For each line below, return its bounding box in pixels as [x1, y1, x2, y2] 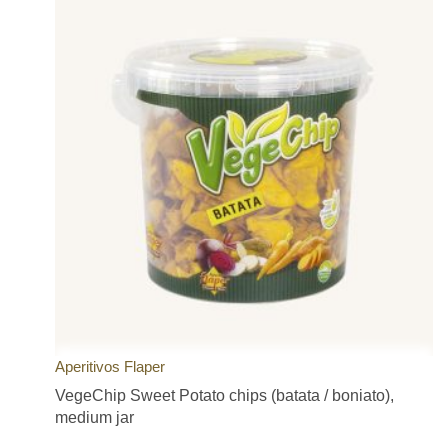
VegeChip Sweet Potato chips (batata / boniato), [55, 386, 394, 404]
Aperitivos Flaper [55, 357, 165, 375]
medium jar [55, 408, 134, 426]
